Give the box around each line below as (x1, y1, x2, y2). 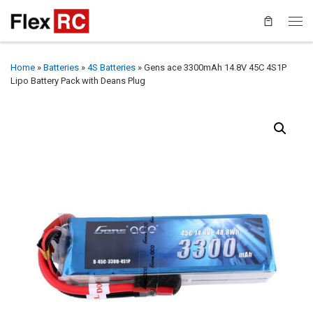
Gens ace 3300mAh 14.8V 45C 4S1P (144, 61, 286, 73)
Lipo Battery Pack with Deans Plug (10, 75, 145, 86)
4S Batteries (87, 61, 136, 73)
